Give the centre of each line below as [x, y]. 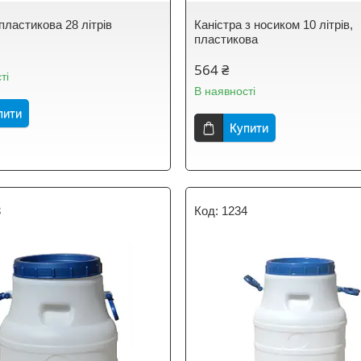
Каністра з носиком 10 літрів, [274, 25]
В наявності [225, 91]
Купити [249, 128]
